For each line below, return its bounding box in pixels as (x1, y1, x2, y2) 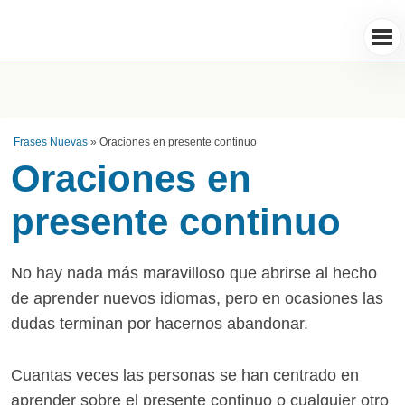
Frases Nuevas (14, 136, 88, 148)
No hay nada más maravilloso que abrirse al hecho (11, 264, 377, 282)
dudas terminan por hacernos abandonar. (11, 315, 308, 333)
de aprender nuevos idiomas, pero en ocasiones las (11, 289, 383, 307)
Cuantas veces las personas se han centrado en (11, 365, 359, 384)
